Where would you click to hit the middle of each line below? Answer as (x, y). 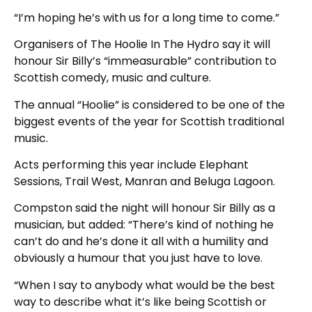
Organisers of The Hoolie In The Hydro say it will (142, 45)
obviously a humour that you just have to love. (138, 258)
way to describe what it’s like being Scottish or (140, 302)
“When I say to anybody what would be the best (145, 285)
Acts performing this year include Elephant (131, 165)
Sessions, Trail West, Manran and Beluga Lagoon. (145, 182)
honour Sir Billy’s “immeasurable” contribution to (145, 61)
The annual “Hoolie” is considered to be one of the (149, 104)
